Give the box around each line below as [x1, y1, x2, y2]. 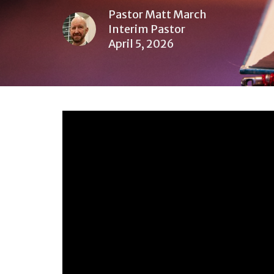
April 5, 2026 [108, 37, 174, 51]
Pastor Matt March [108, 7, 207, 22]
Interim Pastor [108, 22, 185, 37]
